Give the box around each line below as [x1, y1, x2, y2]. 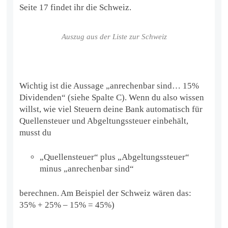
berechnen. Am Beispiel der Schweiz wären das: [19, 188, 192, 198]
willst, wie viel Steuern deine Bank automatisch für [19, 104, 203, 115]
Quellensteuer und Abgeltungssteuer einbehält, [19, 116, 189, 126]
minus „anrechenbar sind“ [40, 164, 134, 174]
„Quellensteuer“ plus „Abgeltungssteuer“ [40, 152, 190, 162]
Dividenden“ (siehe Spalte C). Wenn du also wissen [19, 93, 205, 103]
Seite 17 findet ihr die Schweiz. [19, 2, 132, 12]
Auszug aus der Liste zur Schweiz [61, 33, 167, 41]
